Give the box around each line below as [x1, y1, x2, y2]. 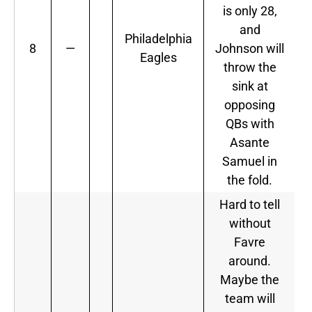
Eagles [139, 50, 177, 65]
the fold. [227, 173, 272, 188]
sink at [231, 79, 268, 94]
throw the [223, 60, 276, 75]
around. [228, 253, 271, 269]
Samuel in [222, 154, 277, 169]
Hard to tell [219, 197, 280, 212]
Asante [230, 135, 270, 150]
